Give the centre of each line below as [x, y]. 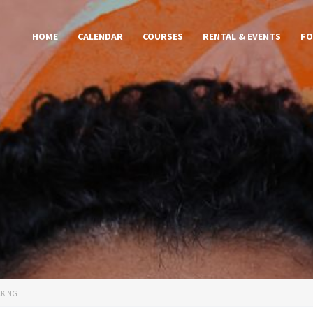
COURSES [163, 36]
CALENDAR [100, 36]
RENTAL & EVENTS [242, 36]
